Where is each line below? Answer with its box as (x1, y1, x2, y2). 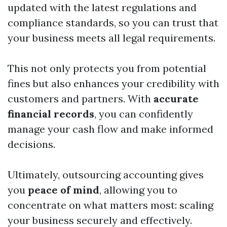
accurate (154, 92, 199, 105)
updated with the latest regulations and (8, 1, 197, 14)
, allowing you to (99, 183, 177, 197)
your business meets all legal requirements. (8, 31, 215, 45)
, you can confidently (94, 107, 193, 121)
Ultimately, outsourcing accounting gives (8, 168, 204, 181)
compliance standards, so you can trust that (8, 16, 218, 29)
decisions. (8, 138, 55, 151)
